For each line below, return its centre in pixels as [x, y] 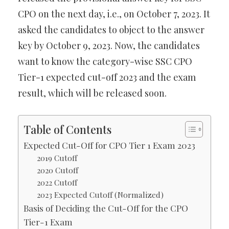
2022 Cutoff [58, 182]
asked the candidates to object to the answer [111, 30]
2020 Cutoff [57, 170]
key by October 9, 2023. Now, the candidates [109, 46]
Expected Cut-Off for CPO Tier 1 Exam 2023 [109, 145]
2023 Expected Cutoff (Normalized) [100, 195]
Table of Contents [67, 129]
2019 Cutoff [57, 158]
